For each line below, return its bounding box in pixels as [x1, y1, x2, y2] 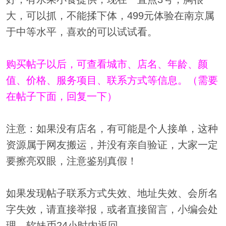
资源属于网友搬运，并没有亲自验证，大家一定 [6, 139, 218, 151]
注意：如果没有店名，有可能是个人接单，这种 [6, 123, 218, 135]
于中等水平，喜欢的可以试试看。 [6, 26, 157, 38]
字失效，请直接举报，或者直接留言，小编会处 [6, 204, 218, 215]
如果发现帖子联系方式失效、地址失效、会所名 [6, 188, 218, 199]
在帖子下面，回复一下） [6, 91, 117, 102]
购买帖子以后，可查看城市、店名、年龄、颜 [6, 59, 208, 70]
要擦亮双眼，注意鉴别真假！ [6, 155, 137, 167]
